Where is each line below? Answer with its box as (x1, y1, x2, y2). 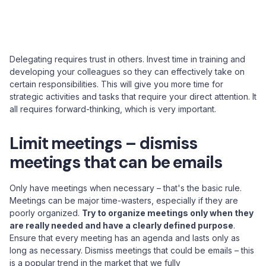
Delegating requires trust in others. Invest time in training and (9, 54, 245, 64)
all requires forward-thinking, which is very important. (9, 104, 216, 114)
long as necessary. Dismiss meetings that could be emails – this (9, 245, 254, 255)
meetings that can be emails (9, 151, 222, 173)
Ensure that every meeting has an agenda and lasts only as (9, 233, 240, 243)
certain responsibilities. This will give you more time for (9, 79, 223, 89)
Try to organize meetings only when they (82, 208, 254, 218)
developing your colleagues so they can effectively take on (9, 66, 245, 77)
